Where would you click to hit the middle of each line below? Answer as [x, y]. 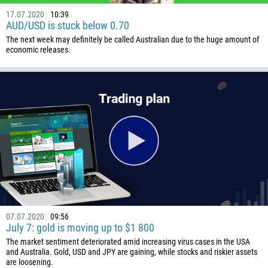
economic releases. [38, 50]
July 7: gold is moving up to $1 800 [80, 228]
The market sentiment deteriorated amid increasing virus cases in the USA [128, 242]
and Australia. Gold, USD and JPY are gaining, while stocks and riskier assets [132, 252]
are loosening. [30, 262]
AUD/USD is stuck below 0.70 [68, 25]
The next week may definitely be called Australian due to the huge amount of [133, 39]
